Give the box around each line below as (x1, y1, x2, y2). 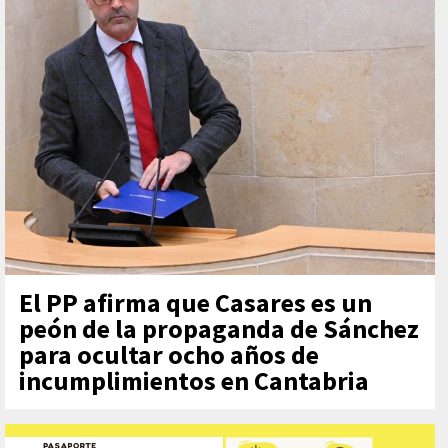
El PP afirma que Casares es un (19, 285, 372, 319)
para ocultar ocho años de (19, 337, 319, 371)
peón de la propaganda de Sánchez (19, 311, 419, 345)
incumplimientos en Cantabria (19, 363, 369, 397)
